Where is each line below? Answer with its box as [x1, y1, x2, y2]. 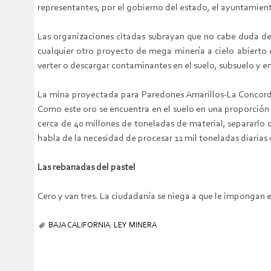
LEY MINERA [114, 221, 157, 230]
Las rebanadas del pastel [38, 163, 135, 173]
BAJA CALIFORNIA [48, 221, 110, 230]
